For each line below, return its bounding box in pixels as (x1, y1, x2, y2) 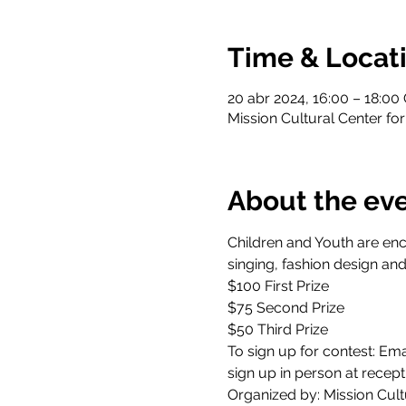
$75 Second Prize (227, 299, 348, 316)
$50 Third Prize (227, 321, 335, 338)
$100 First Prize (227, 277, 333, 295)
